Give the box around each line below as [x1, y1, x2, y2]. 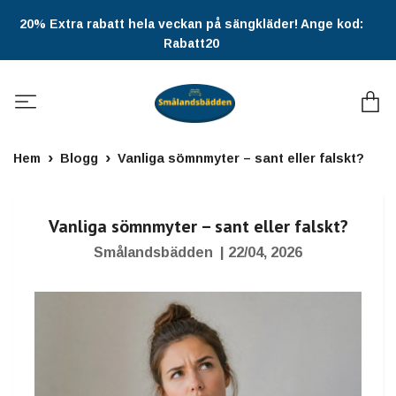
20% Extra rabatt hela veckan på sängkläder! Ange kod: [19, 17, 363, 31]
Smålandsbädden [94, 245, 213, 261]
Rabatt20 [164, 36, 219, 50]
